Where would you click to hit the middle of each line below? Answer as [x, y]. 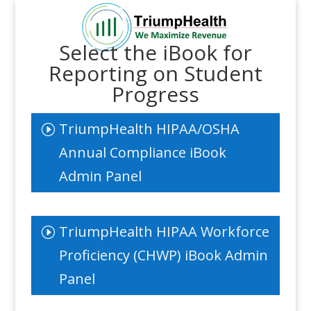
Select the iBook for [155, 53]
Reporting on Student [155, 74]
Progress [155, 94]
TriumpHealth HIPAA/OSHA [149, 129]
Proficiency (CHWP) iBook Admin [163, 255]
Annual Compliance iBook [142, 153]
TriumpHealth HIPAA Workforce [164, 232]
